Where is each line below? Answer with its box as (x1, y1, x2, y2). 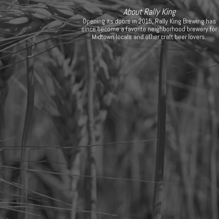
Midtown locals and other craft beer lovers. (92, 32, 207, 41)
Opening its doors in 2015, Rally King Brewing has (82, 17, 216, 25)
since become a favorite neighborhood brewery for (81, 24, 218, 33)
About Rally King (123, 6, 175, 17)
